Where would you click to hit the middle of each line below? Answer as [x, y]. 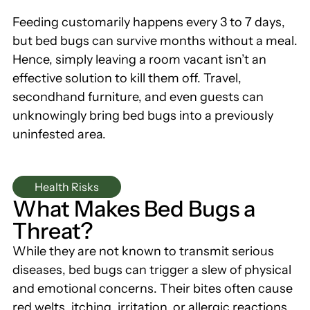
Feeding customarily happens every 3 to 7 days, [149, 22]
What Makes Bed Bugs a [134, 209]
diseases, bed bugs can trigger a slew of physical [152, 270]
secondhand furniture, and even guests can [138, 97]
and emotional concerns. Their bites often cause [153, 289]
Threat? [53, 231]
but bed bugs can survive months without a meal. [155, 40]
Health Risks [67, 187]
